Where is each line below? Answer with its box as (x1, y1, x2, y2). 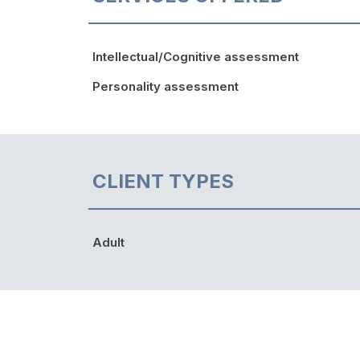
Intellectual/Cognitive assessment (92, 48, 299, 64)
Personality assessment (92, 78, 239, 94)
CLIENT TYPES (92, 169, 234, 193)
